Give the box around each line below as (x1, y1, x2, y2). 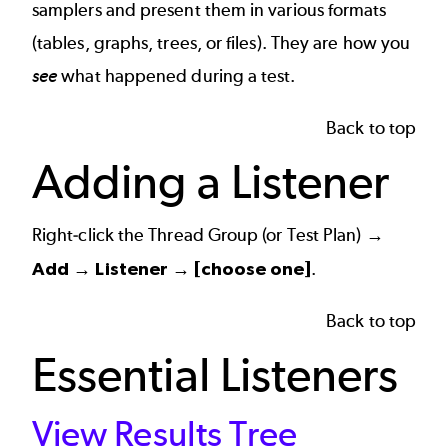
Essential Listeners (32, 345, 399, 403)
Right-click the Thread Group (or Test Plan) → (32, 224, 384, 247)
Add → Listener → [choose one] (32, 258, 312, 280)
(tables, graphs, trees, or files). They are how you (32, 32, 411, 55)
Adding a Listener (32, 152, 390, 210)
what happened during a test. (57, 65, 296, 88)
